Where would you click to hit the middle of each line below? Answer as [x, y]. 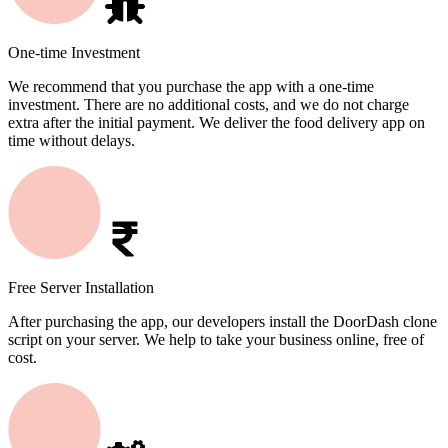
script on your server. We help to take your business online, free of [216, 340]
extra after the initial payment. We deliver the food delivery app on [216, 123]
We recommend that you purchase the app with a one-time [191, 87]
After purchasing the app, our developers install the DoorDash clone [222, 322]
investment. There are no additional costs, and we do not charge [208, 105]
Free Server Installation [81, 288]
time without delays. [71, 141]
